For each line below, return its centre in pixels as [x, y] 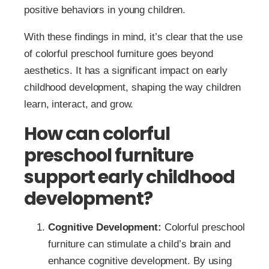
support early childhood [129, 177]
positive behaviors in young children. [105, 10]
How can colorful [97, 134]
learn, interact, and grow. [79, 104]
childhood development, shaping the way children [133, 88]
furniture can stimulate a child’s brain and [139, 244]
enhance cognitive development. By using [140, 261]
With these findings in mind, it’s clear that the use [133, 37]
